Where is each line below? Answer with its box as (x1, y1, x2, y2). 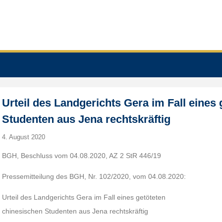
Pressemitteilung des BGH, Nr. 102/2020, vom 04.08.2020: (2, 172, 186, 180)
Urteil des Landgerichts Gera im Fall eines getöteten (2, 193, 166, 201)
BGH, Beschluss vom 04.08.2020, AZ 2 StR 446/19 (2, 152, 162, 160)
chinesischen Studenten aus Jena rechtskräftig (2, 207, 149, 215)
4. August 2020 (2, 133, 46, 141)
